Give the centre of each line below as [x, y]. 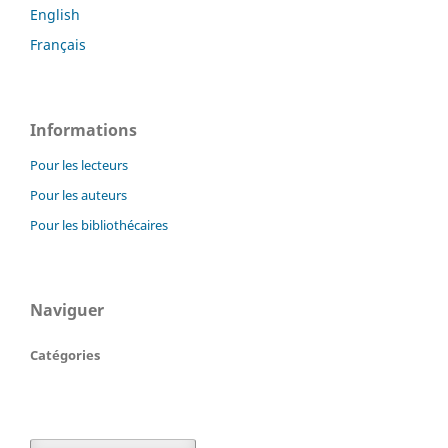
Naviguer [67, 309]
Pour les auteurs [78, 194]
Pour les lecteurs [79, 164]
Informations [83, 129]
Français [58, 44]
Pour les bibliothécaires [99, 224]
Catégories [65, 354]
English [55, 14]
